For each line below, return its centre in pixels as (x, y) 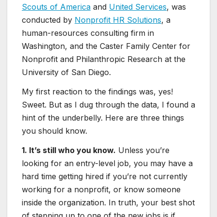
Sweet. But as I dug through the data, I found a (108, 105)
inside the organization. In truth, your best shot (108, 202)
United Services (138, 7)
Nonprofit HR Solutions (118, 20)
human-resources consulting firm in (88, 33)
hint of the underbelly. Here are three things (103, 118)
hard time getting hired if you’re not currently (105, 176)
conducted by (48, 20)
